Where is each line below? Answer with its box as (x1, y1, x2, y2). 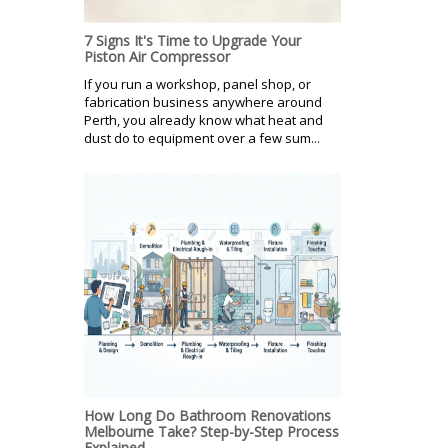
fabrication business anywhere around (84, 92, 322, 111)
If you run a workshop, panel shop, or (84, 74, 311, 93)
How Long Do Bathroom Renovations (84, 405, 331, 425)
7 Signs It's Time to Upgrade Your (84, 30, 301, 50)
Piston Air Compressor (84, 46, 230, 66)
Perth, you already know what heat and (84, 110, 323, 129)
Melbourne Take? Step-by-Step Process (84, 421, 339, 441)
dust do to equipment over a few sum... (84, 128, 320, 147)
